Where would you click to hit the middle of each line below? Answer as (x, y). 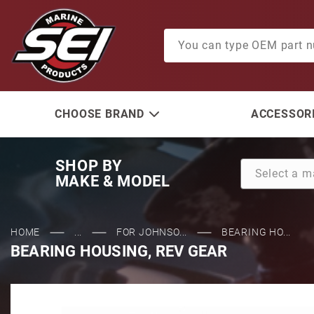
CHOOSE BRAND (100, 114)
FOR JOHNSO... (152, 232)
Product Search (202, 36)
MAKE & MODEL (112, 181)
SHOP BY (89, 166)
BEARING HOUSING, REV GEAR (119, 251)
